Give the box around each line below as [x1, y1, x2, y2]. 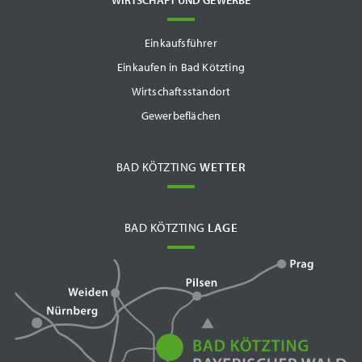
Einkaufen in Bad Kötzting [117, 59, 245, 74]
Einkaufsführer [145, 35, 217, 50]
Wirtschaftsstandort [131, 83, 231, 99]
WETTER [200, 158, 246, 175]
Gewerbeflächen [141, 107, 221, 123]
